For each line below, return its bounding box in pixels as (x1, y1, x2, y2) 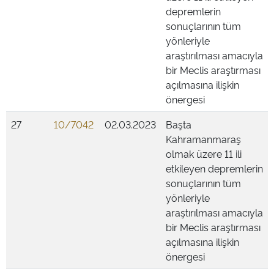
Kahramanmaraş (166, 132, 241, 146)
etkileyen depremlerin (166, 161, 263, 175)
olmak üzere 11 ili (166, 147, 242, 160)
